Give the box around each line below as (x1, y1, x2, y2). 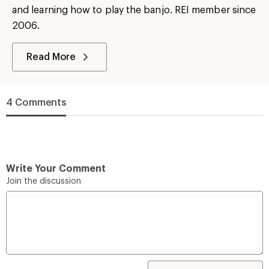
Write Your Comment (6, 162, 106, 174)
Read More (26, 50, 76, 62)
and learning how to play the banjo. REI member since (12, 4, 256, 15)
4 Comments (6, 96, 67, 107)
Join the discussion (6, 175, 81, 186)
